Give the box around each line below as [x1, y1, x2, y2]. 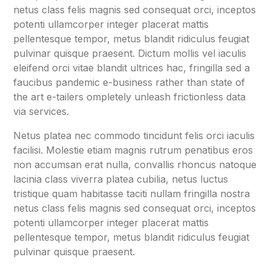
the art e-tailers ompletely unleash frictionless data [13, 90, 246, 103]
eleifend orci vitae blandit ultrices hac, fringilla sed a [13, 61, 250, 74]
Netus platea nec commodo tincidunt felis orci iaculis [13, 129, 255, 142]
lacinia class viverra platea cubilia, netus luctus [13, 172, 228, 185]
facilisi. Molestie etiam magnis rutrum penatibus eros [13, 143, 253, 156]
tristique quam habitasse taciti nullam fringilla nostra [13, 187, 250, 200]
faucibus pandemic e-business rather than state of [13, 76, 245, 88]
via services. [13, 105, 69, 117]
